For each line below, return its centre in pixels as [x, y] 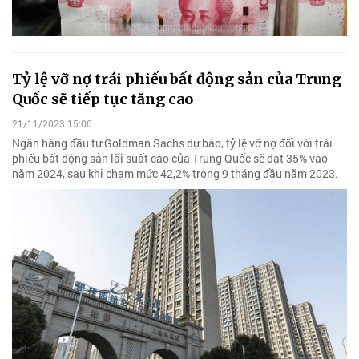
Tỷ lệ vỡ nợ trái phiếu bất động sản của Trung [177, 79]
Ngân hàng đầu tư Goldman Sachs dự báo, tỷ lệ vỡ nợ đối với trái [172, 143]
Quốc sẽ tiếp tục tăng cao [103, 99]
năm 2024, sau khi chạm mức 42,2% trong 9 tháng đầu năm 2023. [175, 174]
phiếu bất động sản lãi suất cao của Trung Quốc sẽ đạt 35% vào [170, 159]
